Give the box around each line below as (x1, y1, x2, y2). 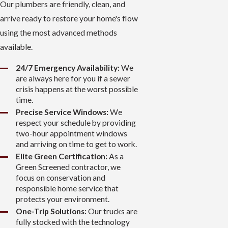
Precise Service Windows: (16, 107, 109, 117)
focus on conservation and (16, 173, 106, 183)
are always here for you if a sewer (16, 74, 131, 83)
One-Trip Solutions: (16, 207, 87, 216)
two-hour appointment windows (16, 129, 128, 138)
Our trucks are (87, 207, 138, 216)
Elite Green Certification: (16, 152, 108, 161)
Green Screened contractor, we (16, 162, 121, 172)
